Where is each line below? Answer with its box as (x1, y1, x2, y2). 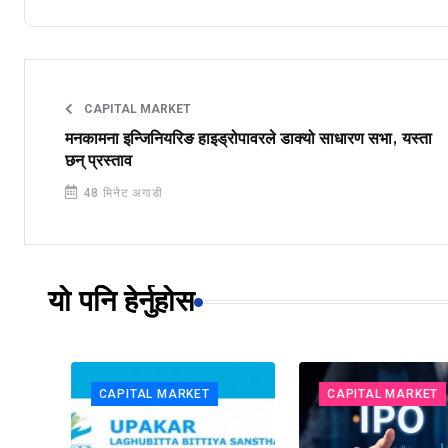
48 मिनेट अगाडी (79, 186, 163, 201)
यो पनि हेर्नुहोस (48, 286, 194, 319)
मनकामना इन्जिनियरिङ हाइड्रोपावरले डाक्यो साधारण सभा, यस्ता (65, 130, 432, 149)
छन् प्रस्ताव (65, 152, 132, 171)
